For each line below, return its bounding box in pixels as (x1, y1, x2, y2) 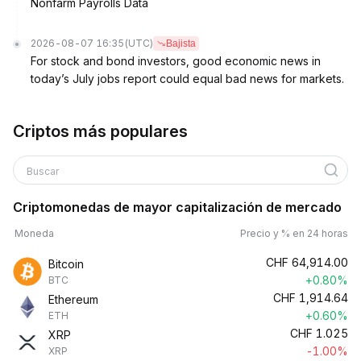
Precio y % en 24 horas (240, 227, 348, 239)
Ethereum (48, 293, 98, 306)
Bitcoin (48, 257, 84, 271)
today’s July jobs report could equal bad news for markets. (31, 72, 344, 85)
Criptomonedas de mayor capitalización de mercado (13, 199, 342, 215)
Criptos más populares (13, 122, 188, 141)
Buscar (27, 165, 59, 177)
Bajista (166, 38, 196, 49)
